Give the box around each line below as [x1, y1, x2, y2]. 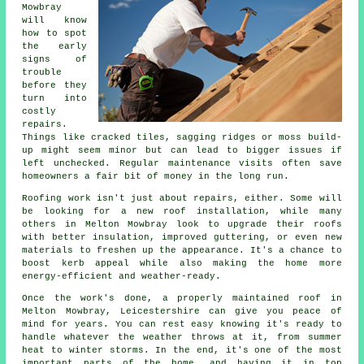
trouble [22, 67, 63, 77]
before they [22, 80, 87, 90]
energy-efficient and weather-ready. [22, 271, 222, 281]
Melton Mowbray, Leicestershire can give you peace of [22, 305, 342, 316]
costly [22, 106, 57, 116]
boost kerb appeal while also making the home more [22, 258, 342, 268]
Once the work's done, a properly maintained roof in [22, 292, 342, 303]
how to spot [22, 28, 87, 38]
